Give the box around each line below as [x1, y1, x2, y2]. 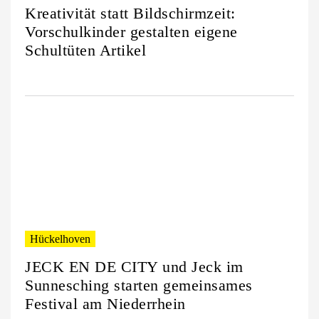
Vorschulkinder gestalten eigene [25, 23, 238, 41]
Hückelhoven [30, 233, 90, 246]
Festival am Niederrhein [25, 295, 186, 313]
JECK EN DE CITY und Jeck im [25, 258, 244, 276]
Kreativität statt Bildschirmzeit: [25, 4, 236, 23]
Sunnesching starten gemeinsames [25, 276, 253, 295]
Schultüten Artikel [25, 41, 146, 60]
